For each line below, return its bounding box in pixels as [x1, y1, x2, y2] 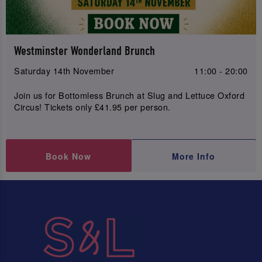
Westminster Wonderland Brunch [14, 44, 156, 59]
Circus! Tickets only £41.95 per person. [14, 100, 171, 113]
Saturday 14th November [14, 64, 115, 77]
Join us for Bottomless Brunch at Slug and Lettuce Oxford [14, 88, 245, 101]
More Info [172, 150, 216, 162]
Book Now [46, 150, 92, 162]
